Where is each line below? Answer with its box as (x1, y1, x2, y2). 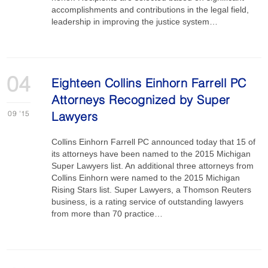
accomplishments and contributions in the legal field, (51, 5, 249, 14)
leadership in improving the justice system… (51, 17, 218, 26)
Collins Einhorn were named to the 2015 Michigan (51, 173, 240, 182)
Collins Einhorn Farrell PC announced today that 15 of (51, 137, 256, 147)
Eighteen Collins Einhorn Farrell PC (51, 78, 246, 90)
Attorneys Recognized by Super (51, 95, 230, 107)
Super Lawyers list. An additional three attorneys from (51, 161, 254, 170)
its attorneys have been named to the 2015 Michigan (51, 149, 251, 159)
